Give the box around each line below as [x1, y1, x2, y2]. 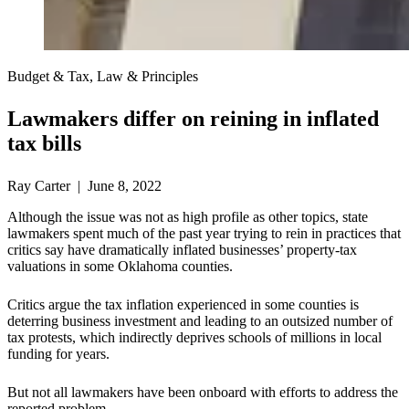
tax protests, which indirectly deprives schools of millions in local [7, 330, 382, 346]
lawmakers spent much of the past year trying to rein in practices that [7, 225, 401, 242]
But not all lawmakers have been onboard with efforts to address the [7, 384, 398, 401]
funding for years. [7, 346, 110, 362]
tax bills [7, 131, 81, 156]
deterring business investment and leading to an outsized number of [7, 313, 393, 330]
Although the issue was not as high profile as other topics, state [7, 209, 368, 225]
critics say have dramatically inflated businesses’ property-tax [7, 242, 357, 258]
